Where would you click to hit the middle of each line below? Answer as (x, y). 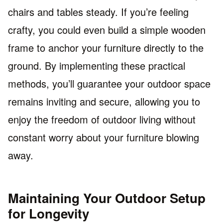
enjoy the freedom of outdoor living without (102, 119)
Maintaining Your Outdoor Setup (107, 198)
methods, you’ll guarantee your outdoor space (109, 83)
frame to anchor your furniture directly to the (106, 47)
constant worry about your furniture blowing (104, 137)
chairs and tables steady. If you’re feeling (98, 11)
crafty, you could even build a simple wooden (107, 29)
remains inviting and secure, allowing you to (104, 101)
